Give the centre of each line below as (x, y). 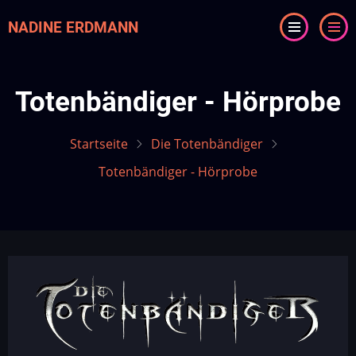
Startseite (99, 144)
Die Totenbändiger (207, 144)
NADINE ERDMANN (73, 27)
